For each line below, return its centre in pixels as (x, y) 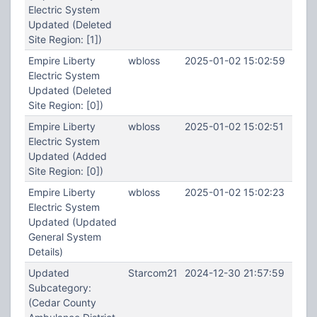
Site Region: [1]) (65, 39)
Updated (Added (67, 156)
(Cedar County (62, 302)
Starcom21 (152, 273)
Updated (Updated (72, 222)
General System (64, 237)
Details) (45, 252)
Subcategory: (59, 288)
